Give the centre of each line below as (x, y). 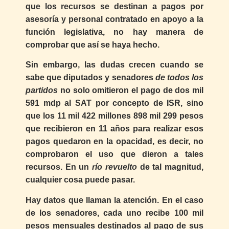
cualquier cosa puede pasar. (80, 180)
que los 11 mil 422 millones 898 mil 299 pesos (114, 116)
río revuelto (114, 167)
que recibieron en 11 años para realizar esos (114, 129)
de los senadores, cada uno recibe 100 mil (114, 213)
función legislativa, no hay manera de (114, 32)
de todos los (179, 78)
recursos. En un (59, 167)
